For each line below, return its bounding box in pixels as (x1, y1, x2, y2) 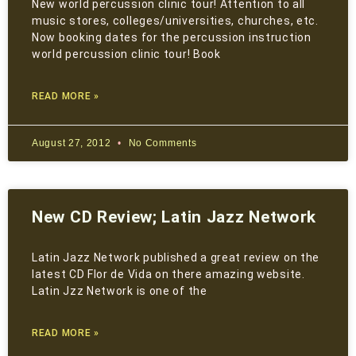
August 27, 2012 (32, 137, 114, 149)
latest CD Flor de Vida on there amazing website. (32, 268, 305, 281)
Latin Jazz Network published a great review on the (32, 251, 320, 265)
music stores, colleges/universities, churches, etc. (32, 14, 319, 28)
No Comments (125, 137, 197, 149)
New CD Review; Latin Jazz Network (32, 207, 317, 227)
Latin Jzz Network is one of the (32, 284, 207, 298)
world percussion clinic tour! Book (32, 48, 221, 61)
